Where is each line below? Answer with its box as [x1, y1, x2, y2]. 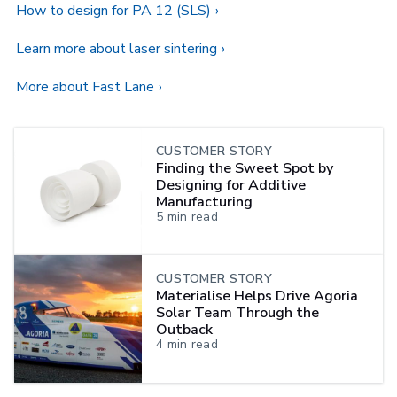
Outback [156, 319, 213, 339]
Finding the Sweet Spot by [156, 158, 333, 178]
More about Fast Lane [16, 76, 154, 97]
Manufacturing [156, 191, 253, 212]
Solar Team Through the [156, 302, 319, 323]
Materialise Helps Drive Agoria [156, 285, 358, 306]
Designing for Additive [156, 175, 306, 195]
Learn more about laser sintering [16, 38, 217, 58]
